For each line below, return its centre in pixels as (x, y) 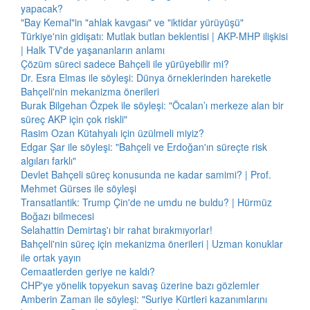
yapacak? (42, 8)
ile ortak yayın (51, 257)
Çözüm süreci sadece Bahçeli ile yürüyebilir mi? (125, 64)
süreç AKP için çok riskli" (74, 119)
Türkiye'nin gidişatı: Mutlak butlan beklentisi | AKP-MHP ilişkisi (154, 36)
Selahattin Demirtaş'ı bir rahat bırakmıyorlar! (117, 230)
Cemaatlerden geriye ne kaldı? (88, 271)
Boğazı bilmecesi (57, 216)
